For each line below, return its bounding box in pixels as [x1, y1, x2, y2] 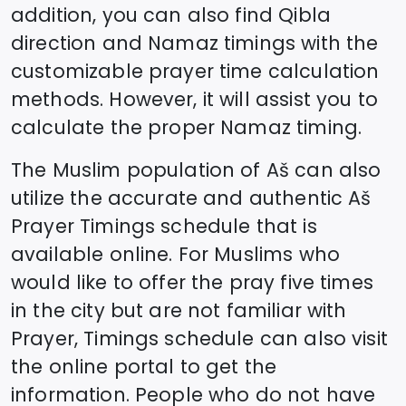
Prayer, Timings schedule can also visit [11, 324, 388, 352]
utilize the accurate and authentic [11, 184, 349, 211]
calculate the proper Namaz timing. [11, 113, 362, 140]
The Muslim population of [11, 156, 261, 183]
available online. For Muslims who [11, 240, 340, 267]
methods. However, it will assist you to [11, 85, 378, 112]
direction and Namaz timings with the [11, 29, 379, 56]
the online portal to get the [11, 353, 277, 380]
